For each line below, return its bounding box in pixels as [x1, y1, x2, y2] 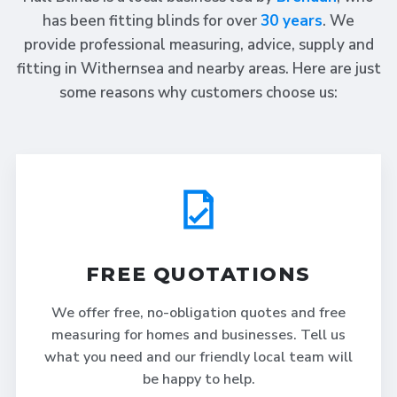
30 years [261, 11, 323, 31]
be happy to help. [142, 370, 255, 389]
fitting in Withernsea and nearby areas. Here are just [16, 58, 381, 79]
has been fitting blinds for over [43, 11, 261, 31]
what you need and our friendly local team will [44, 347, 353, 367]
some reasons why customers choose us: [59, 82, 338, 103]
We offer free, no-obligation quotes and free [51, 303, 346, 323]
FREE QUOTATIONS [85, 262, 312, 286]
